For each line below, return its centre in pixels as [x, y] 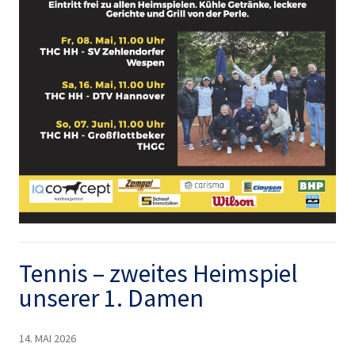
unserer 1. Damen [111, 298]
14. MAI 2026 [47, 338]
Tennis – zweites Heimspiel [158, 274]
